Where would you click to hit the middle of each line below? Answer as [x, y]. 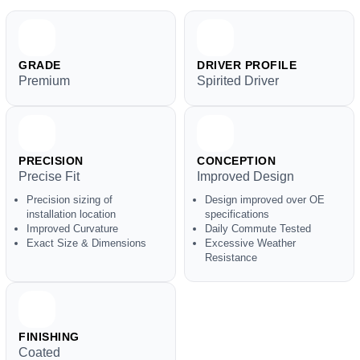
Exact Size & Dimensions [86, 243]
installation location [71, 214]
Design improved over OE [265, 200]
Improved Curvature [72, 229]
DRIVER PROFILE [247, 65]
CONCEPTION [236, 161]
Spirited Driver [238, 81]
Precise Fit [49, 176]
